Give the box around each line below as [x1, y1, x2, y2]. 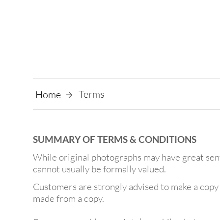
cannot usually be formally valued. [33, 163, 166, 175]
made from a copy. [33, 192, 107, 205]
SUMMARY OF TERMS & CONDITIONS [33, 134, 197, 145]
